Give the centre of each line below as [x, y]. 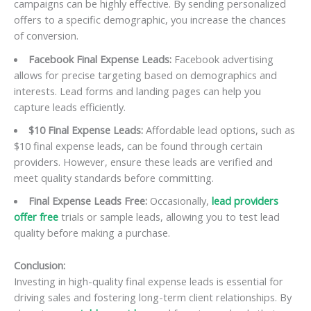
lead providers [245, 201]
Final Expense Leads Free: [87, 201]
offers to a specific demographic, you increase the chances [150, 20]
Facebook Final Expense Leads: [100, 59]
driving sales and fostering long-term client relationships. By [153, 297]
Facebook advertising [222, 59]
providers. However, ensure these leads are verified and [143, 161]
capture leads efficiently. [70, 107]
